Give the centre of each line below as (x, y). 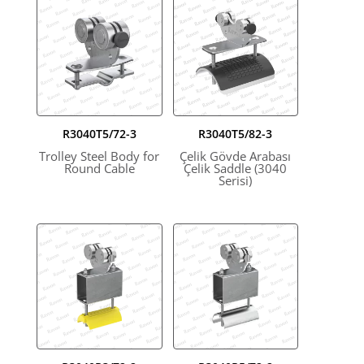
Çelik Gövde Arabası (236, 157)
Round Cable (99, 169)
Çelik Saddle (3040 (236, 169)
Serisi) (236, 181)
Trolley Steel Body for (100, 157)
